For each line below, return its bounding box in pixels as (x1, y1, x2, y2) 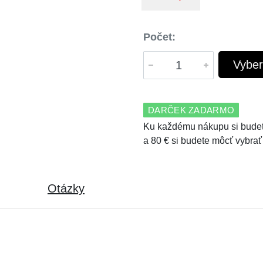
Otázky (48, 182, 85, 195)
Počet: (143, 31, 176, 43)
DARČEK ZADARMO (148, 105, 235, 115)
